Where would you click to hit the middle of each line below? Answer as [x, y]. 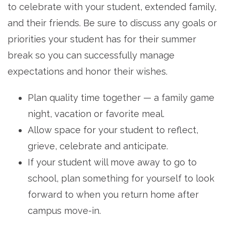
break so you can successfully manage [91, 55]
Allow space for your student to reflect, [113, 130]
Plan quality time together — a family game [121, 97]
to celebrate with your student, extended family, [112, 7]
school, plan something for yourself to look [121, 178]
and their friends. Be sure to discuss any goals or [112, 23]
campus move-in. [64, 210]
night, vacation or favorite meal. [96, 114]
